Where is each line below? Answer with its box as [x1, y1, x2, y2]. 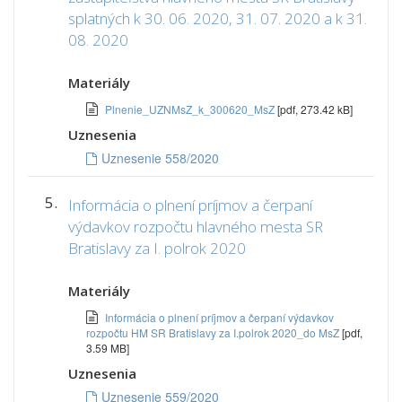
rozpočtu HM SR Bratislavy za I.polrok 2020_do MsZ [86, 325, 342, 340]
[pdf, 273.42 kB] [277, 101, 353, 117]
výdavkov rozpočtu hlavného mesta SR [68, 216, 323, 237]
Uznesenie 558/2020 [101, 149, 219, 167]
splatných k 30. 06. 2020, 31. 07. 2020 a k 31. [68, 8, 367, 29]
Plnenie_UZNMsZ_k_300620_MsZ [105, 101, 277, 117]
